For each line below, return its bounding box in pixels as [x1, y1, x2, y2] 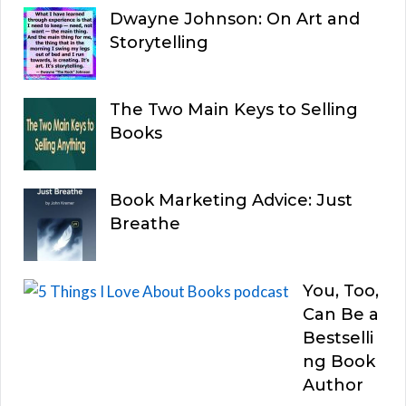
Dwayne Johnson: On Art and [110, 8, 360, 29]
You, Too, [303, 280, 379, 301]
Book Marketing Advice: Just [110, 189, 353, 210]
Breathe [110, 213, 180, 234]
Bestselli [303, 327, 373, 348]
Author [303, 374, 363, 395]
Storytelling [110, 32, 208, 53]
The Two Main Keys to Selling [110, 99, 358, 120]
